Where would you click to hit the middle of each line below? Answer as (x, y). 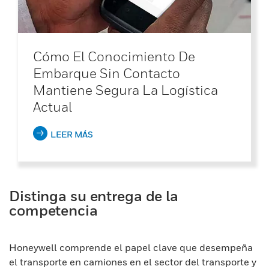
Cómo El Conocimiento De (114, 56)
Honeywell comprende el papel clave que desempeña (131, 247)
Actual (53, 107)
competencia (53, 210)
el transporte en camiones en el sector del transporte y (133, 261)
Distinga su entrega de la (94, 195)
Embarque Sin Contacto (107, 73)
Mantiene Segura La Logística (125, 90)
